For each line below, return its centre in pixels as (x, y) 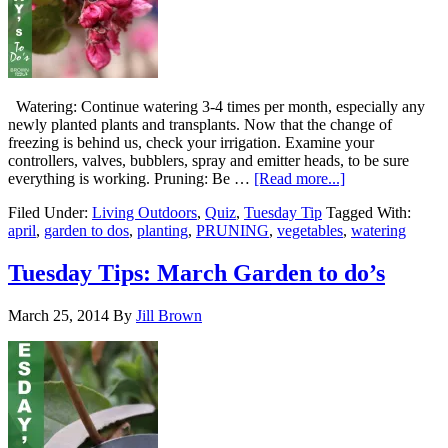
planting (162, 231)
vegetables (310, 231)
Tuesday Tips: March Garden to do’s (196, 272)
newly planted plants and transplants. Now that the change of (200, 125)
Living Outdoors (144, 213)
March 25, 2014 (58, 315)
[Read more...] (299, 179)
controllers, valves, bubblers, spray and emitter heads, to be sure (208, 161)
